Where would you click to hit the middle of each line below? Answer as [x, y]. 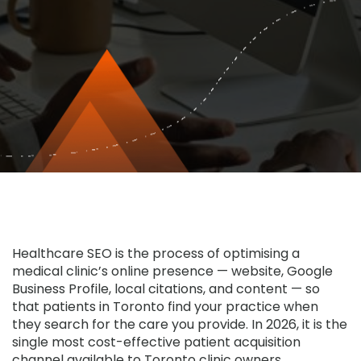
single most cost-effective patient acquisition [156, 342]
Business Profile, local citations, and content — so [166, 288]
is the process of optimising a [206, 253]
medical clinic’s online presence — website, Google [172, 271]
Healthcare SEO [62, 253]
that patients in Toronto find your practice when [165, 306]
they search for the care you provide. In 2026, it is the [180, 324]
